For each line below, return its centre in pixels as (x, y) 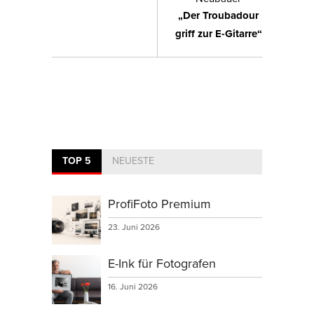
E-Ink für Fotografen (162, 264)
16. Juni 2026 (133, 287)
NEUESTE (133, 161)
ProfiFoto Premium (159, 204)
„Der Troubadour (219, 16)
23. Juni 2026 (134, 227)
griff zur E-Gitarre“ (218, 34)
